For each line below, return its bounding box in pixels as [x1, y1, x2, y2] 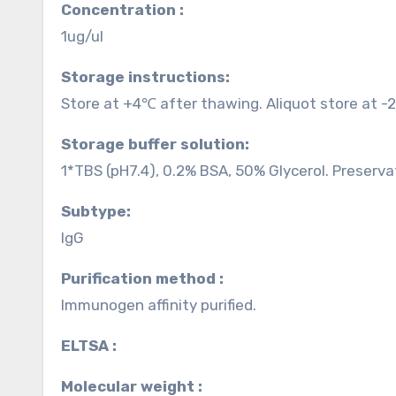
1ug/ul [61, 27, 103, 45]
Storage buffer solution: [71, 135, 249, 153]
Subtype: [71, 202, 131, 220]
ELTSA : [71, 337, 117, 354]
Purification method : [71, 270, 224, 287]
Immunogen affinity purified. [61, 296, 256, 314]
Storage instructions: [71, 68, 230, 86]
